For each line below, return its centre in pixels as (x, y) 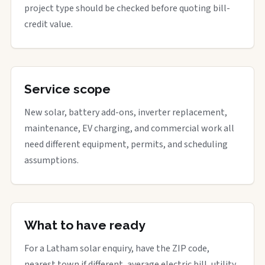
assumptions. (51, 160)
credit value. (49, 24)
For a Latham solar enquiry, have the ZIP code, (117, 248)
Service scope (67, 89)
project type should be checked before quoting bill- (127, 8)
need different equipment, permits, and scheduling (126, 144)
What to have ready (85, 225)
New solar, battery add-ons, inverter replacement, (126, 112)
